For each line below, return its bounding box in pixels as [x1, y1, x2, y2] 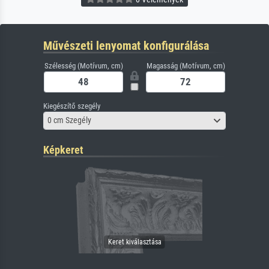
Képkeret [43, 143, 83, 156]
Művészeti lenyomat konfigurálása [43, 38, 209, 53]
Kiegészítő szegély [43, 101, 100, 110]
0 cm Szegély [47, 115, 91, 125]
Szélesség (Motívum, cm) [44, 61, 123, 70]
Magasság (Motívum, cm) [146, 61, 225, 70]
